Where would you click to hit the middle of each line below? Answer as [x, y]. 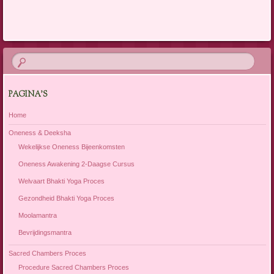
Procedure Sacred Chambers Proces [74, 267]
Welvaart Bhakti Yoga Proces [61, 181]
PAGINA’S [28, 94]
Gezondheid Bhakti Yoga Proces [66, 198]
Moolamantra [38, 215]
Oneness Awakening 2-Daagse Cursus [76, 164]
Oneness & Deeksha [39, 133]
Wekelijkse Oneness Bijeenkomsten [72, 146]
